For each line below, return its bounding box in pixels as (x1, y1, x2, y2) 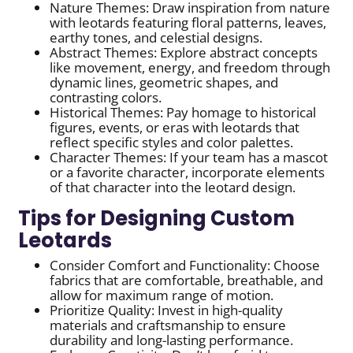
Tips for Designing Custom (18, 204, 295, 233)
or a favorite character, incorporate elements (50, 163, 325, 182)
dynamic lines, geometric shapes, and (50, 73, 279, 92)
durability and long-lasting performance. (50, 331, 294, 350)
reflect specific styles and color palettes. (50, 133, 294, 152)
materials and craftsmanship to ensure (50, 316, 287, 335)
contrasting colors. (50, 88, 162, 107)
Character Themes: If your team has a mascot (50, 148, 329, 167)
